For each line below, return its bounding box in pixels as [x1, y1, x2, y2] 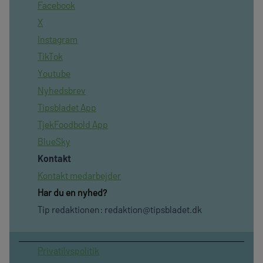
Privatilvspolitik [38, 245, 99, 257]
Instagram [38, 33, 77, 45]
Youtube [38, 68, 70, 79]
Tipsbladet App [38, 102, 96, 113]
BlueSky [38, 136, 70, 147]
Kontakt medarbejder [38, 170, 121, 181]
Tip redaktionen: [38, 204, 104, 215]
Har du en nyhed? [38, 187, 107, 198]
